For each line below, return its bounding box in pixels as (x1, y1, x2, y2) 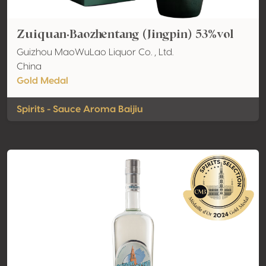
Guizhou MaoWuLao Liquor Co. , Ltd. (17, 47, 173, 57)
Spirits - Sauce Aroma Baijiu (17, 104, 143, 114)
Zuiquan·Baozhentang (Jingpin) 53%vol (17, 26, 234, 42)
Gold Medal (17, 76, 68, 85)
